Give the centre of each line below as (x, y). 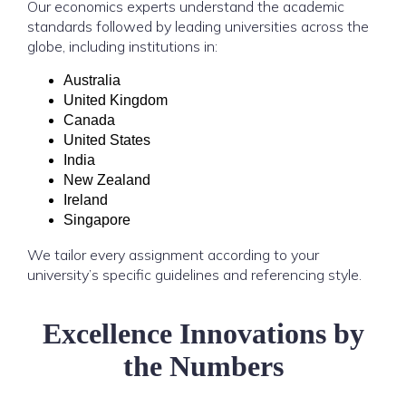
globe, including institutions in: (122, 46)
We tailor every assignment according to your (173, 255)
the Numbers (203, 366)
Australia (92, 80)
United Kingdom (116, 100)
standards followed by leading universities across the (198, 26)
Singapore (97, 220)
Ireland (86, 200)
